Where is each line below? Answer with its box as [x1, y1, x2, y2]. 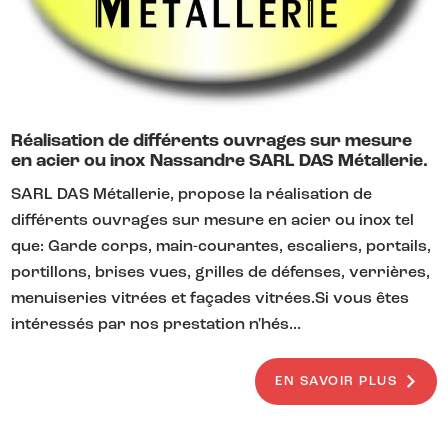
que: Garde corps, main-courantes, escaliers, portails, [11, 239, 432, 256]
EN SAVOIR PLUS [275, 374, 398, 388]
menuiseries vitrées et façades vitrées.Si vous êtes [11, 291, 410, 308]
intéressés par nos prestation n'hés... [11, 317, 302, 334]
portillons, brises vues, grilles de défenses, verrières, [11, 265, 431, 282]
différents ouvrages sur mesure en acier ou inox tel [11, 213, 415, 230]
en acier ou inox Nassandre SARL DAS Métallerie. [11, 152, 429, 172]
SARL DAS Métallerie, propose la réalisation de [11, 187, 373, 204]
